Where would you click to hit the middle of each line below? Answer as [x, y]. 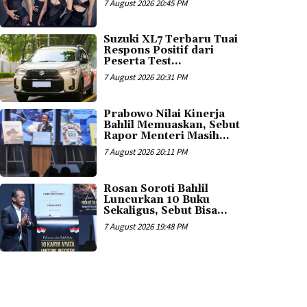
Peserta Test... [143, 62]
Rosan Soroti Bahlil [156, 188]
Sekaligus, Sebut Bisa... [166, 210]
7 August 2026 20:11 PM [146, 152]
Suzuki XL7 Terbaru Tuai [171, 40]
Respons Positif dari [159, 51]
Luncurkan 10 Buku [157, 199]
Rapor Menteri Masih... [167, 136]
